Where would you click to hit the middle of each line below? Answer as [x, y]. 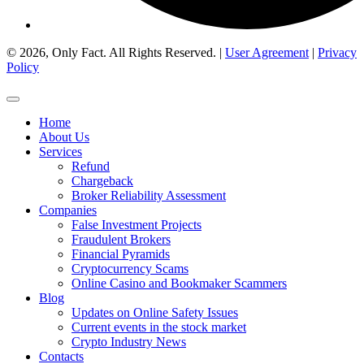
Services [61, 151]
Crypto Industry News [129, 341]
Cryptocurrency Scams [130, 268]
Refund [91, 166]
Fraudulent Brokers [121, 239]
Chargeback [102, 180]
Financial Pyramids [121, 253]
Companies [68, 210]
